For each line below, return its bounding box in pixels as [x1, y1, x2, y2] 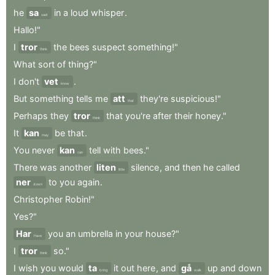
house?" [145, 228, 179, 239]
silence [131, 162, 159, 172]
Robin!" [65, 194, 95, 204]
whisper [91, 7, 124, 18]
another [60, 162, 91, 172]
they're [140, 93, 168, 104]
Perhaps [14, 110, 48, 121]
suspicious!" [171, 93, 221, 104]
